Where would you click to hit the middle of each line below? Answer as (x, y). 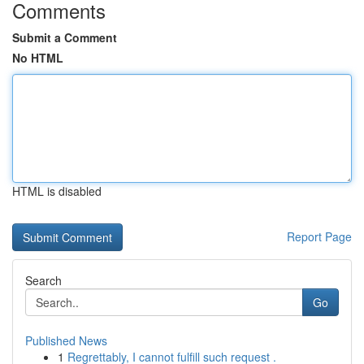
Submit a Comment (65, 37)
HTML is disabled (57, 191)
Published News (66, 340)
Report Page (319, 236)
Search (43, 280)
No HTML (38, 58)
